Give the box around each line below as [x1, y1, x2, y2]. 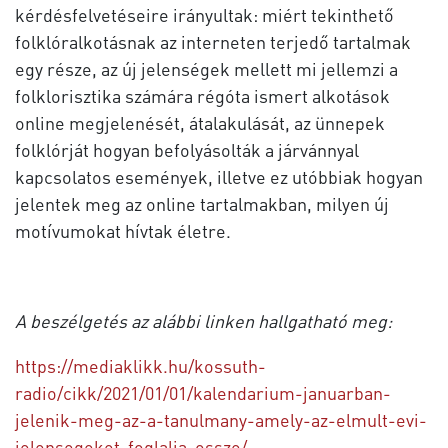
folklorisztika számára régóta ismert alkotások [15, 83, 390, 107]
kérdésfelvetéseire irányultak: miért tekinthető [15, 2, 394, 26]
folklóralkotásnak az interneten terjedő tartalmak [15, 29, 411, 53]
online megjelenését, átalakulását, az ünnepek [15, 110, 385, 134]
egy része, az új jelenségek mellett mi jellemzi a [15, 56, 398, 80]
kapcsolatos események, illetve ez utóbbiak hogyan [15, 164, 423, 188]
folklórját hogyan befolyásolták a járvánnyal [15, 137, 359, 161]
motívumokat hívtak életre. [15, 218, 231, 242]
